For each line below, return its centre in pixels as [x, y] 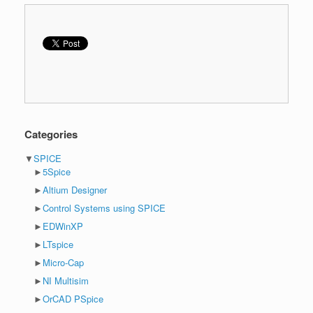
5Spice [57, 171]
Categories [51, 134]
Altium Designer [75, 189]
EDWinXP [63, 226]
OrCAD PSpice [73, 298]
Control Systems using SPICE [104, 208]
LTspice [58, 244]
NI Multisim [66, 280]
